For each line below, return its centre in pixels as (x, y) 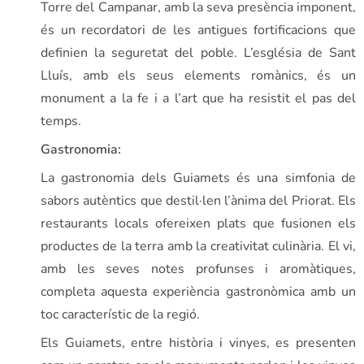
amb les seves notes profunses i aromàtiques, (198, 269)
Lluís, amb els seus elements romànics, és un (198, 75)
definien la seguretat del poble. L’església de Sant (198, 52)
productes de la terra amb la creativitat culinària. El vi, (198, 246)
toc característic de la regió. (120, 314)
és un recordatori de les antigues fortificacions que (198, 30)
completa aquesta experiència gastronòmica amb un (198, 291)
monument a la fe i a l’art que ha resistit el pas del (198, 98)
